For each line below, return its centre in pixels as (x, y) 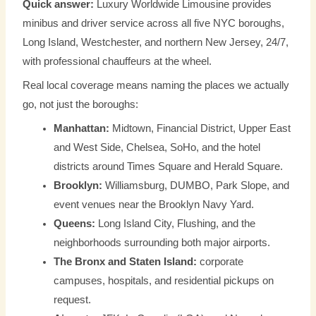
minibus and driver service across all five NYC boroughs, (154, 23)
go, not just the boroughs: (81, 105)
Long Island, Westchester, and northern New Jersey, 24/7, (156, 42)
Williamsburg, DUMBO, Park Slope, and (196, 186)
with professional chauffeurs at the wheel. (117, 61)
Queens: (75, 224)
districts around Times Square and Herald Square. (169, 167)
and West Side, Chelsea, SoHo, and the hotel (157, 148)
